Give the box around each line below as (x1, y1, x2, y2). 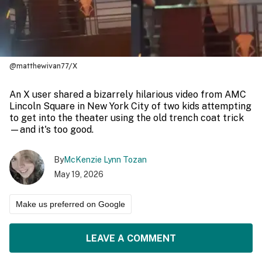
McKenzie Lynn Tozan (64, 155, 147, 164)
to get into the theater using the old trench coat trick (9, 112, 244, 123)
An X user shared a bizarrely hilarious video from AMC (9, 89, 246, 100)
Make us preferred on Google (16, 199, 125, 209)
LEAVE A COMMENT (86, 232, 176, 244)
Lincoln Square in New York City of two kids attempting (9, 101, 251, 112)
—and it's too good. (9, 124, 94, 135)
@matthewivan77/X (9, 61, 77, 70)
